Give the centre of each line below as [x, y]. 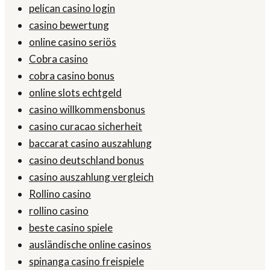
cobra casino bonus [72, 76]
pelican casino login [72, 8]
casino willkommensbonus [87, 110]
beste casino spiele [71, 228]
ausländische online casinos [90, 245]
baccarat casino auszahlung [90, 143]
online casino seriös [73, 42]
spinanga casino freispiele [86, 262]
